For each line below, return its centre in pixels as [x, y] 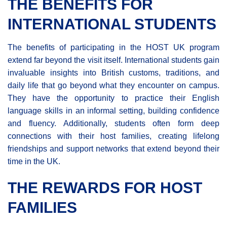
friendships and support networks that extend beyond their [113, 148]
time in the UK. [34, 161]
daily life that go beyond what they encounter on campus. [113, 85]
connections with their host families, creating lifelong [113, 136]
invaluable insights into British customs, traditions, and [113, 72]
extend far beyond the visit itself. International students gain [113, 60]
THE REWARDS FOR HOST [105, 187]
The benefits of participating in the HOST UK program [113, 47]
